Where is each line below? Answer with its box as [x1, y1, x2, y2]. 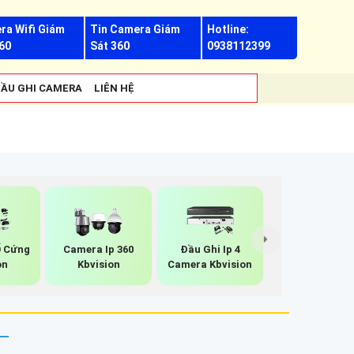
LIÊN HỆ [94, 82, 134, 94]
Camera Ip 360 [63, 243, 134, 255]
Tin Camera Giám [90, 23, 181, 36]
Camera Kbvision [168, 258, 253, 270]
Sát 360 [90, 40, 130, 52]
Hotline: [206, 23, 249, 36]
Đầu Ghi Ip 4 [179, 243, 240, 255]
